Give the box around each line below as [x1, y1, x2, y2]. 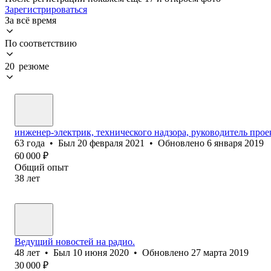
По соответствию [5, 38, 77, 48]
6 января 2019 [207, 137, 264, 148]
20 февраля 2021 [77, 137, 145, 148]
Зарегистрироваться [5, 4, 87, 15]
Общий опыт [15, 162, 68, 172]
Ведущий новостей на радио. [15, 236, 135, 247]
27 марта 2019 [191, 247, 249, 258]
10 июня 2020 [73, 247, 129, 258]
